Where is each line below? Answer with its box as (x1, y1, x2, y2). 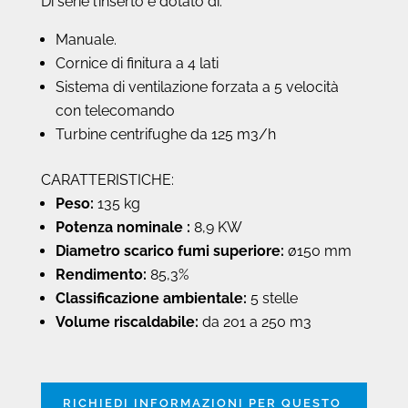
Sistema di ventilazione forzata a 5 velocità (55, 77, 339, 96)
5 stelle (246, 289, 298, 307)
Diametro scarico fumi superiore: (55, 241, 284, 260)
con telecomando (55, 101, 175, 119)
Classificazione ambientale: (55, 289, 247, 307)
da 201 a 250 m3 (198, 312, 311, 331)
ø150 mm (283, 241, 352, 260)
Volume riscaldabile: (55, 312, 199, 331)
